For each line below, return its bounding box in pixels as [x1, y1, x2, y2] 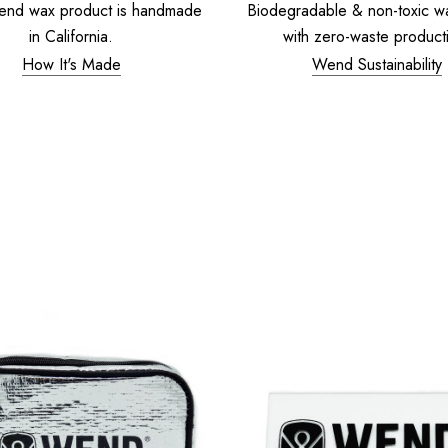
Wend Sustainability [312, 52, 442, 76]
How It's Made [21, 52, 121, 76]
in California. [29, 24, 113, 48]
